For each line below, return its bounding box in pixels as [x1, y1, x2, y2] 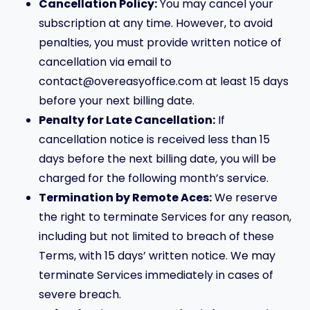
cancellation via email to [39, 54, 172, 70]
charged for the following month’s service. [39, 170, 268, 186]
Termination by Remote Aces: [39, 190, 212, 206]
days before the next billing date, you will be [39, 151, 276, 167]
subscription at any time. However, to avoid [39, 15, 273, 31]
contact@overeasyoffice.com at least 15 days [39, 73, 289, 89]
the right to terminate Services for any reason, [39, 209, 291, 225]
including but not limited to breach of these [39, 228, 274, 244]
